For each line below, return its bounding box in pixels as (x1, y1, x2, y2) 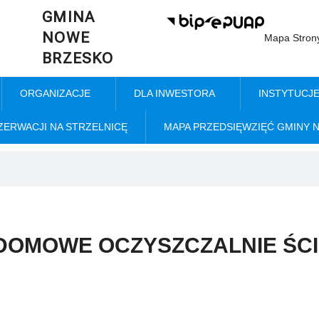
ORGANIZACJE (19, 88, 90, 99)
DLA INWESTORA (133, 88, 215, 99)
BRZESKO (42, 50, 114, 67)
